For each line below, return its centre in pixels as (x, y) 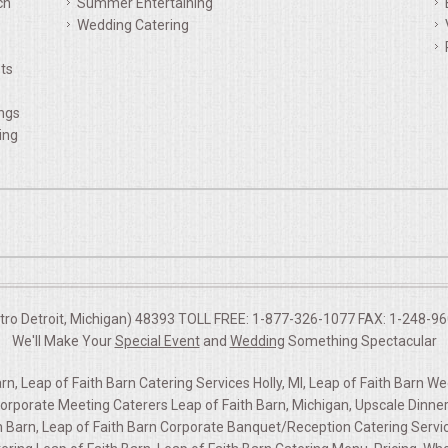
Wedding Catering (133, 24)
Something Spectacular (360, 340)
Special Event (157, 340)
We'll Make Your (63, 340)
